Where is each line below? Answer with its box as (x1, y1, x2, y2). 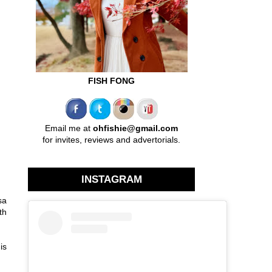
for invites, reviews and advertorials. (42, 134, 180, 144)
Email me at (45, 123, 93, 133)
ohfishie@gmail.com (93, 123, 178, 133)
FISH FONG (88, 75, 135, 86)
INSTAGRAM (81, 173, 142, 185)
